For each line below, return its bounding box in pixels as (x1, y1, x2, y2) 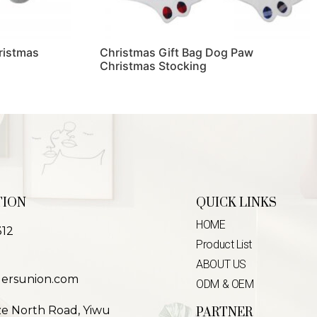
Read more (99, 91, 158, 106)
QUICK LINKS (196, 195, 277, 211)
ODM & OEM (196, 277, 254, 291)
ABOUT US (196, 257, 246, 271)
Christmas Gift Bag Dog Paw (99, 45, 253, 60)
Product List (196, 237, 252, 251)
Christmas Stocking (99, 59, 207, 74)
